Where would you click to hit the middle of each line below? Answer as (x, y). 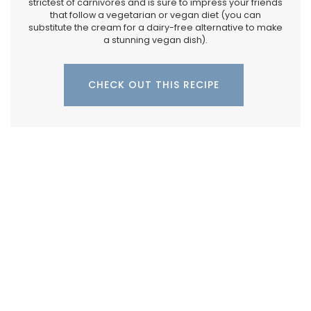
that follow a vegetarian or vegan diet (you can (155, 15)
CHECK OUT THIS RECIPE (154, 84)
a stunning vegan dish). (155, 40)
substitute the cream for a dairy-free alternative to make (155, 27)
